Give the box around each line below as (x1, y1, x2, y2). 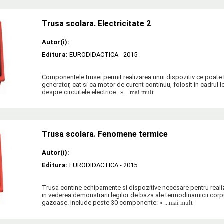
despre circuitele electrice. (42, 88, 119, 96)
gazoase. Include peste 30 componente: (42, 199, 158, 207)
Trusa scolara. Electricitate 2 (42, 19, 151, 29)
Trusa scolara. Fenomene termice (42, 130, 168, 139)
